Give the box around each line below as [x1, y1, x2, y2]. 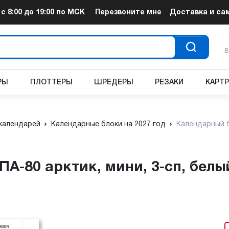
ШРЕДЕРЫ [94, 79, 134, 86]
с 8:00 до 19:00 [1, 9, 55, 16]
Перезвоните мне [95, 9, 162, 16]
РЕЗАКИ [155, 79, 184, 86]
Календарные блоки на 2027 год [51, 121, 166, 128]
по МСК [54, 9, 85, 16]
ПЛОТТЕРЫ [30, 79, 73, 86]
